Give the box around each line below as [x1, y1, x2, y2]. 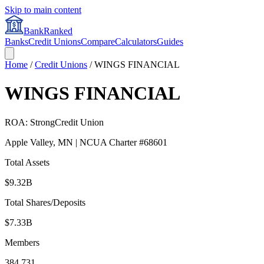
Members [5, 237, 39, 247]
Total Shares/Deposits [5, 197, 85, 207]
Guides [157, 37, 183, 47]
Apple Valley [5, 137, 53, 147]
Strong [30, 117, 55, 127]
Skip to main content [5, 5, 81, 15]
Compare [81, 37, 115, 47]
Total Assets [5, 157, 49, 167]
